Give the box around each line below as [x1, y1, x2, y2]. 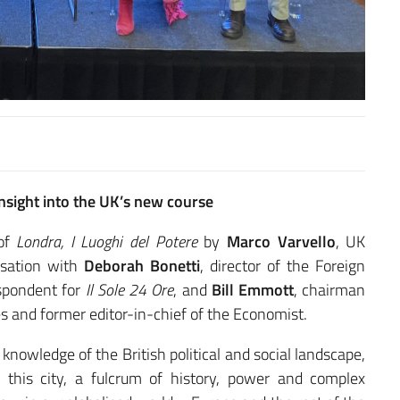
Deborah [84, 254, 145, 279]
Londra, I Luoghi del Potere [16, 229, 197, 254]
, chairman [294, 278, 366, 303]
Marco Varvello [227, 229, 336, 254]
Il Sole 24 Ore [85, 278, 174, 303]
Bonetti [150, 254, 201, 279]
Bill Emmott [211, 278, 295, 303]
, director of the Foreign [200, 254, 366, 279]
